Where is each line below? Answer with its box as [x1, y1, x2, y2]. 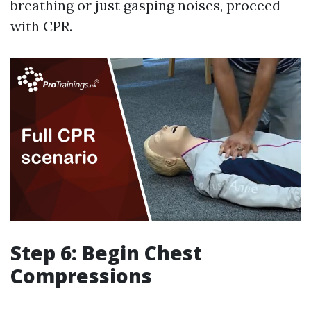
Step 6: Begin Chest [10, 239, 202, 267]
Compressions [10, 262, 152, 289]
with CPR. [10, 17, 72, 35]
